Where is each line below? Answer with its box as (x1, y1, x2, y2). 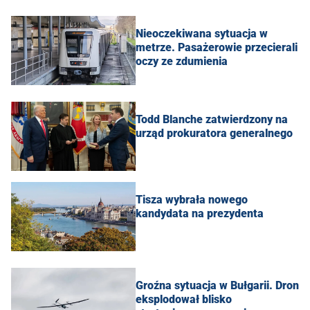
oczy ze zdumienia (136, 54, 228, 68)
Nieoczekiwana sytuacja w (136, 26, 268, 40)
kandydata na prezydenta (136, 206, 264, 220)
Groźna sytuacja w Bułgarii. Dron (136, 278, 299, 292)
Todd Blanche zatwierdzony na (136, 112, 288, 126)
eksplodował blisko (136, 292, 232, 306)
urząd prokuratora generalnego (136, 126, 293, 140)
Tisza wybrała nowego (136, 192, 248, 206)
